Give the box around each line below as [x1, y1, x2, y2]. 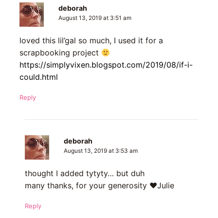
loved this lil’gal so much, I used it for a [19, 36, 163, 46]
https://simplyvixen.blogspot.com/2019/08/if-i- [19, 60, 193, 70]
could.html [19, 72, 58, 82]
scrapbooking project [19, 48, 101, 58]
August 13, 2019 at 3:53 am [63, 147, 138, 155]
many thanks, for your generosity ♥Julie [24, 181, 174, 191]
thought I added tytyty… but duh [24, 168, 145, 179]
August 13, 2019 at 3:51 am [58, 15, 131, 22]
